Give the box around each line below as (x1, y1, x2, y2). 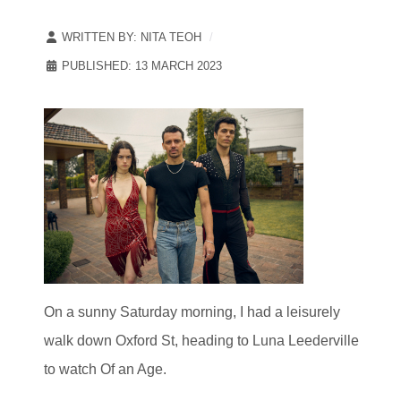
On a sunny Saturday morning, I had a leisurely (44, 303, 340, 320)
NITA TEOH (141, 30, 201, 44)
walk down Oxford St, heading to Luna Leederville (44, 332, 359, 348)
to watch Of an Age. (44, 361, 166, 377)
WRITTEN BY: (58, 30, 141, 44)
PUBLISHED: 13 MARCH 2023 (62, 58, 222, 73)
